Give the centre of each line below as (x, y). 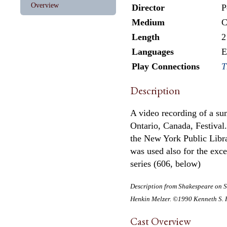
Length (146, 37)
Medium (148, 22)
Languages (153, 51)
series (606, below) (165, 163)
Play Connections (166, 66)
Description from (154, 186)
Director (148, 7)
